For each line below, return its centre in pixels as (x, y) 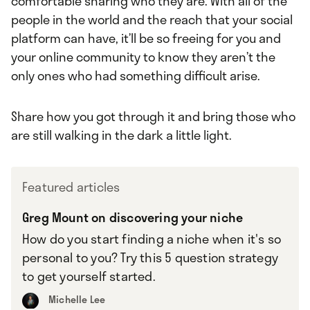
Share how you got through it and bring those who (153, 117)
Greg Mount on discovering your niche (133, 218)
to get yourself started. (89, 276)
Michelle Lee (77, 300)
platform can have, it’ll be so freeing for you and (146, 38)
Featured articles (71, 187)
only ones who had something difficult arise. (137, 76)
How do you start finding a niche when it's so (152, 239)
